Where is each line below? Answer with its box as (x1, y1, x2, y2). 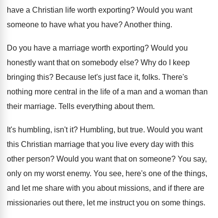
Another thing (124, 20, 170, 29)
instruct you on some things (109, 199, 203, 207)
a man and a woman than (121, 88, 208, 96)
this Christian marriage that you (7, 140, 114, 148)
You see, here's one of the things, (93, 169, 207, 178)
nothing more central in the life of (7, 88, 119, 96)
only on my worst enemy (7, 169, 90, 178)
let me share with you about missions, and (22, 184, 166, 192)
